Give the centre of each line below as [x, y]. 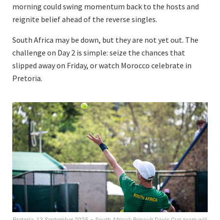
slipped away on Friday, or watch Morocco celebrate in [102, 66]
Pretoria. [27, 78]
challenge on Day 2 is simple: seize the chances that [99, 53]
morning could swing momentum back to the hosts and [106, 7]
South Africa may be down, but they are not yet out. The [105, 40]
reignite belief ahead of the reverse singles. [85, 19]
